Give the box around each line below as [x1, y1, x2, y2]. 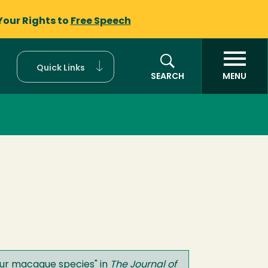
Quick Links [36, 63, 85, 73]
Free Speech [70, 17, 131, 26]
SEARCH [151, 72, 184, 81]
